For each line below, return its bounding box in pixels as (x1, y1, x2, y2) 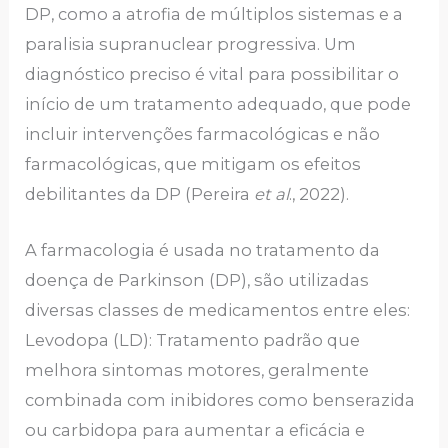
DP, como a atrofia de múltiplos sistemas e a (25, 4, 404, 25)
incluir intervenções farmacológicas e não (25, 124, 381, 145)
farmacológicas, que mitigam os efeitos (25, 154, 362, 175)
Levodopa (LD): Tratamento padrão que (25, 330, 361, 351)
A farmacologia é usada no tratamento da (25, 240, 381, 261)
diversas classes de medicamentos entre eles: (25, 300, 411, 321)
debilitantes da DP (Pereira (25, 184, 255, 205)
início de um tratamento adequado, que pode (25, 94, 412, 115)
